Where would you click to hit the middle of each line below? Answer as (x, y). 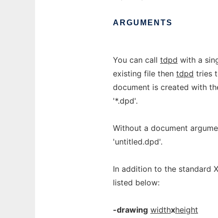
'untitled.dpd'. (138, 142)
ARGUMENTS (143, 23)
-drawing (130, 210)
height (187, 210)
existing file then (145, 73)
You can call (136, 60)
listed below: (136, 182)
